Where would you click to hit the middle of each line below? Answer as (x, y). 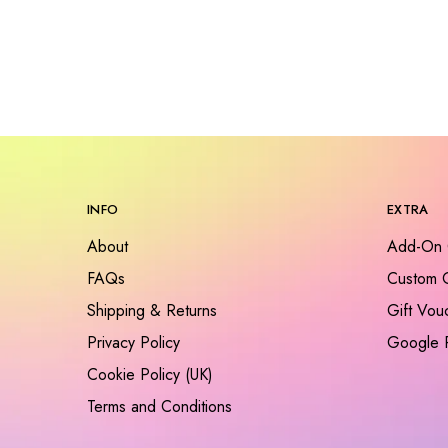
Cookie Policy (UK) (150, 374)
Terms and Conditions (159, 406)
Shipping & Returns (152, 310)
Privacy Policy (133, 342)
